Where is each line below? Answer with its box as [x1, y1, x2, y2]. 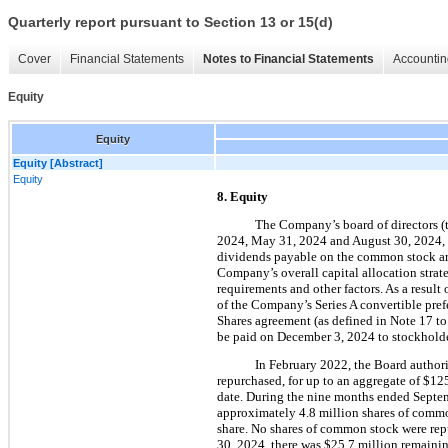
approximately [217, 404, 299, 420]
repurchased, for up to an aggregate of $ [217, 372, 430, 388]
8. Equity [217, 188, 268, 204]
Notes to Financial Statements [203, 52, 374, 67]
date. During [217, 388, 284, 404]
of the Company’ [217, 296, 307, 312]
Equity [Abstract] [13, 156, 103, 169]
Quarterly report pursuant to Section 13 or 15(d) [8, 14, 333, 31]
